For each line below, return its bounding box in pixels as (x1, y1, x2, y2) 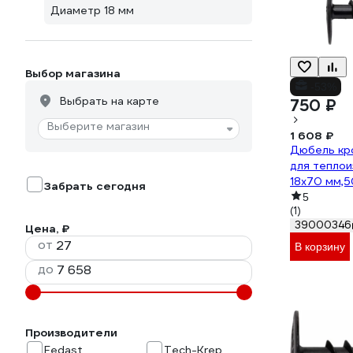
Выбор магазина (25, 66, 121, 80)
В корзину (295, 240, 345, 254)
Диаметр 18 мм (50, 3, 134, 17)
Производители (25, 325, 117, 340)
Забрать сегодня (44, 179, 146, 193)
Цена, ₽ (25, 221, 69, 236)
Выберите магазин (47, 119, 150, 133)
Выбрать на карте (60, 94, 159, 108)
